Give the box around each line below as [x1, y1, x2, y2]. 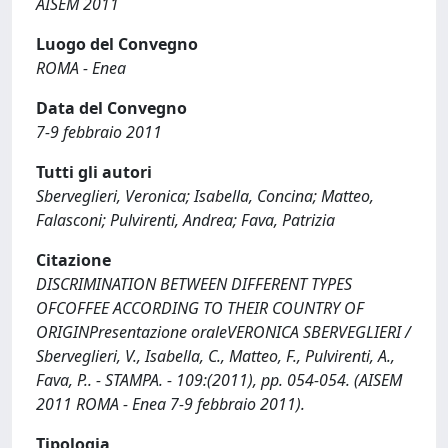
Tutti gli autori [36, 161, 152, 183]
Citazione [36, 249, 111, 271]
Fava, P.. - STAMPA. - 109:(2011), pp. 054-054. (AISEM [36, 369, 402, 391]
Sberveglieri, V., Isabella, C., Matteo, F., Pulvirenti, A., [36, 345, 395, 367]
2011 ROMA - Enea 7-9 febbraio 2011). [36, 393, 305, 415]
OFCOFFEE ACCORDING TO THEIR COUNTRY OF [36, 297, 364, 319]
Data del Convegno [36, 97, 187, 119]
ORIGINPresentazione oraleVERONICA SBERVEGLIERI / [36, 321, 411, 343]
